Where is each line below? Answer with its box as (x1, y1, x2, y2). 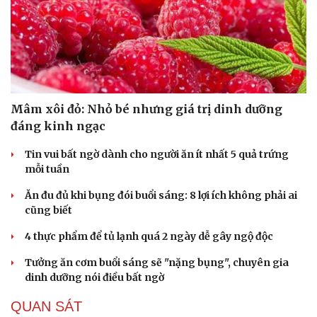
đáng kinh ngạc (11, 118, 105, 133)
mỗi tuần (25, 162, 69, 175)
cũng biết (25, 203, 72, 217)
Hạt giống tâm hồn (171, 5, 254, 17)
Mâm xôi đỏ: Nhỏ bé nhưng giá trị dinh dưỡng (11, 101, 282, 116)
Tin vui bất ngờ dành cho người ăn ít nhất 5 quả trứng (25, 147, 289, 161)
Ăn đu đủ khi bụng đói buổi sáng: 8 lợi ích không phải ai (25, 188, 297, 202)
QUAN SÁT (11, 298, 82, 314)
